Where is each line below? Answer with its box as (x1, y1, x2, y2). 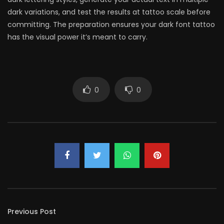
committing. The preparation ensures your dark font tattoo (7, 19, 215, 29)
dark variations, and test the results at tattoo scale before (7, 7, 210, 17)
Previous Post (7, 206, 56, 216)
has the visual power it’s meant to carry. (7, 32, 147, 42)
